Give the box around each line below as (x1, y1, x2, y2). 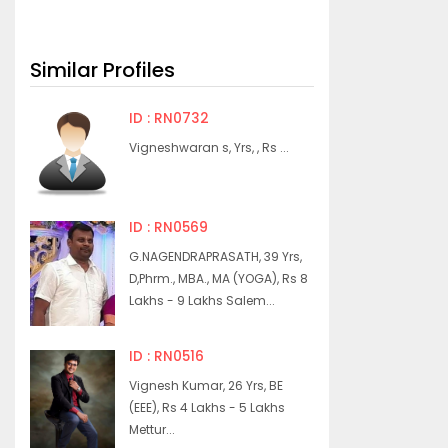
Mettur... (129, 420, 176, 438)
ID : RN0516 (129, 346, 205, 366)
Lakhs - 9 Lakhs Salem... (129, 291, 276, 309)
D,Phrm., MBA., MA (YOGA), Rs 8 (129, 269, 309, 287)
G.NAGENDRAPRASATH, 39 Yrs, (129, 247, 303, 265)
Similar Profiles (30, 55, 175, 84)
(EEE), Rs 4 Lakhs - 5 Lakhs (129, 398, 286, 416)
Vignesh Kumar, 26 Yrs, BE (129, 376, 284, 394)
